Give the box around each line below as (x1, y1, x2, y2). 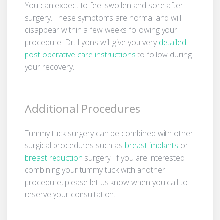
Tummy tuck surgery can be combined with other (25, 127, 193, 138)
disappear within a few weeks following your (25, 24, 177, 35)
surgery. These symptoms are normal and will (25, 12, 181, 23)
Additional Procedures (25, 100, 140, 116)
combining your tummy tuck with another (25, 164, 165, 175)
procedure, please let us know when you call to (25, 176, 188, 188)
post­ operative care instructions (25, 49, 136, 60)
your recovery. (25, 61, 74, 72)
